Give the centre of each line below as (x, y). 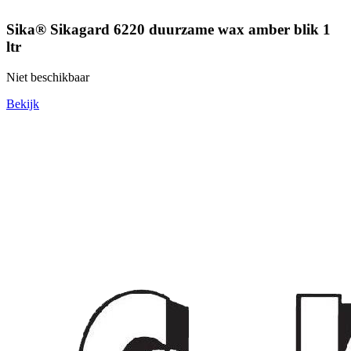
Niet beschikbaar (48, 77)
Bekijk (23, 103)
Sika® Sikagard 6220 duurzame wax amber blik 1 (168, 29)
